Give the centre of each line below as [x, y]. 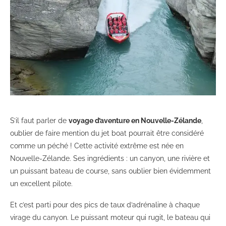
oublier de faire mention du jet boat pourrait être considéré [107, 133]
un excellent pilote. [41, 184]
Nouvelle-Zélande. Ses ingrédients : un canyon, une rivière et [110, 159]
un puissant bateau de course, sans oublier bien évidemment [110, 171]
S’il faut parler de [39, 121]
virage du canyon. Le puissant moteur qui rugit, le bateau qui [110, 218]
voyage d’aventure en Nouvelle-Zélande [135, 121]
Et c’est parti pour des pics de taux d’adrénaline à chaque [105, 205]
